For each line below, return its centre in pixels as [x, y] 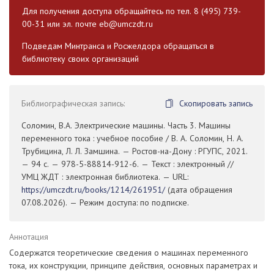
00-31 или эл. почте [61, 24]
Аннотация [29, 237]
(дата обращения [199, 190]
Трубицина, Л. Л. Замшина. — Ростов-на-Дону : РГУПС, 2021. [135, 151]
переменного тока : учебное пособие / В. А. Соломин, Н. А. [132, 139]
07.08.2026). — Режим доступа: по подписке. [105, 203]
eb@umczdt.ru [126, 24]
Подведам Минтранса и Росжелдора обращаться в [118, 46]
